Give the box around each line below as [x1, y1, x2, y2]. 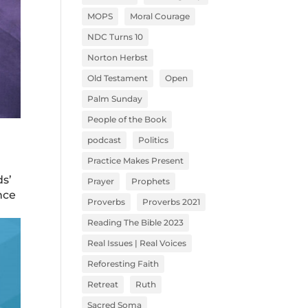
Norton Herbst [87, 52, 148, 63]
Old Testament [87, 73, 148, 83]
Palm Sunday [87, 93, 143, 104]
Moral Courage [130, 11, 190, 21]
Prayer [87, 176, 115, 186]
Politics [138, 135, 169, 145]
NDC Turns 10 [87, 32, 144, 42]
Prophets [131, 176, 170, 186]
